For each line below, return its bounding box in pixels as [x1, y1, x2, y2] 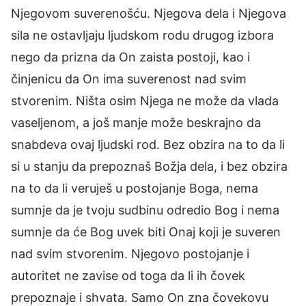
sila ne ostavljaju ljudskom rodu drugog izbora [11, 27, 274, 42]
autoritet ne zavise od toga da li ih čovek [11, 268, 245, 283]
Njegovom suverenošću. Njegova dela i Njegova [11, 5, 286, 20]
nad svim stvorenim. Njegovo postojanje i [11, 246, 249, 261]
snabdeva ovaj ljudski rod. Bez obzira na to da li [11, 137, 285, 152]
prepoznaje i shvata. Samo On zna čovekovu [11, 290, 268, 305]
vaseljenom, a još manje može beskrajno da [11, 115, 261, 130]
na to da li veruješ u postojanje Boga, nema [11, 180, 258, 195]
